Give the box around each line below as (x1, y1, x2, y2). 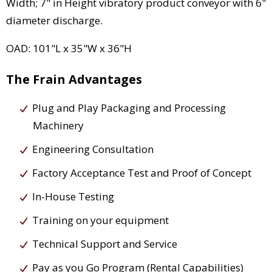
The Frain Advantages (6, 71, 142, 88)
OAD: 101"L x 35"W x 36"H (6, 41, 132, 56)
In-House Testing (32, 189, 114, 204)
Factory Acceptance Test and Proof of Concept (32, 166, 251, 180)
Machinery (33, 118, 84, 133)
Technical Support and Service (32, 237, 177, 251)
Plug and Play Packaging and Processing (32, 101, 226, 115)
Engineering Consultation (32, 142, 154, 157)
